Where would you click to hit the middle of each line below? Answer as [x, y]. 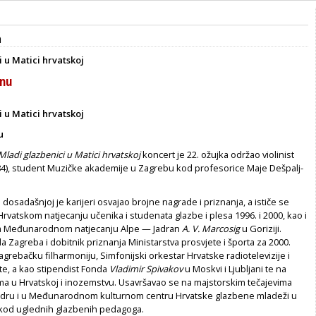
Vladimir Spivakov [146, 268]
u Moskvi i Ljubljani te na [235, 268]
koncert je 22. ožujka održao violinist [217, 154]
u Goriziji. [261, 228]
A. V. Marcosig [211, 228]
